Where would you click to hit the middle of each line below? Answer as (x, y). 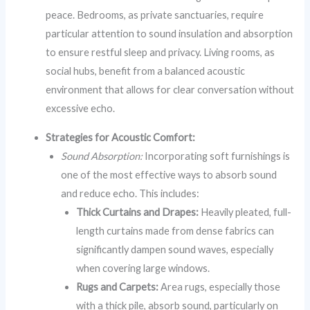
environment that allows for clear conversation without (170, 89)
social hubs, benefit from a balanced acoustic (146, 71)
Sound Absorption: (102, 156)
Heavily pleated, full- (245, 212)
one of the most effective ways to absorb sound (169, 174)
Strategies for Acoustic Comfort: (121, 137)
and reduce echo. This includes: (130, 193)
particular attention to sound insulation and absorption (170, 33)
